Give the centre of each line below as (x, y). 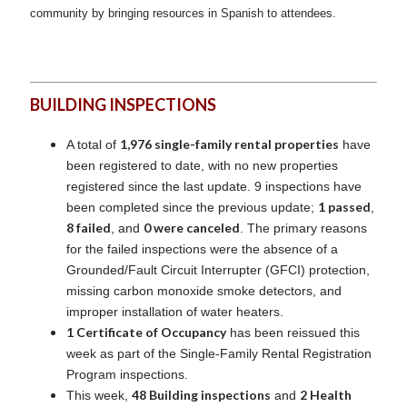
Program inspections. (127, 374)
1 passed (344, 206)
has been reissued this (293, 332)
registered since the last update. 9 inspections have (214, 186)
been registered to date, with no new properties (202, 165)
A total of (93, 144)
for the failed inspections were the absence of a (202, 248)
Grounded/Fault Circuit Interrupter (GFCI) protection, (218, 269)
